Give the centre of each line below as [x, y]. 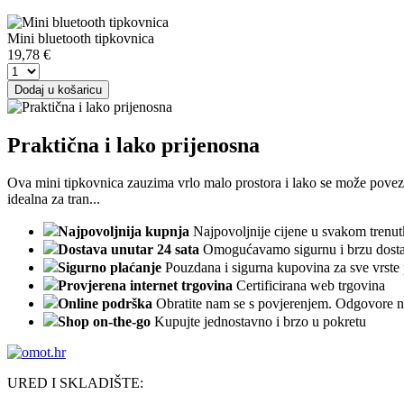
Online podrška [105, 304]
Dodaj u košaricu [58, 89]
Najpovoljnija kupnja [124, 232]
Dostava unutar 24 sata [130, 250]
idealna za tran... [54, 199]
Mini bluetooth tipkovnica [81, 38]
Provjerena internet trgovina [145, 286]
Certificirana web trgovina [311, 286]
